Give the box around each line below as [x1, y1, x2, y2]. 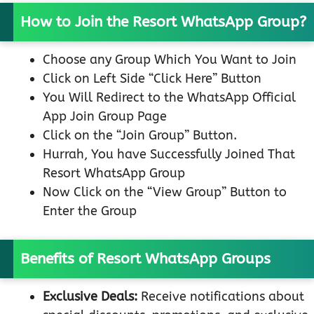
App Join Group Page [43, 109, 167, 125]
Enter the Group [43, 203, 137, 219]
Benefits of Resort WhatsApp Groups [20, 250, 271, 268]
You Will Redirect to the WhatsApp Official [43, 90, 296, 106]
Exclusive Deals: [43, 289, 137, 305]
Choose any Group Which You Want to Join [43, 52, 296, 68]
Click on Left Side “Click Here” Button [43, 71, 261, 87]
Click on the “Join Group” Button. [43, 128, 237, 144]
